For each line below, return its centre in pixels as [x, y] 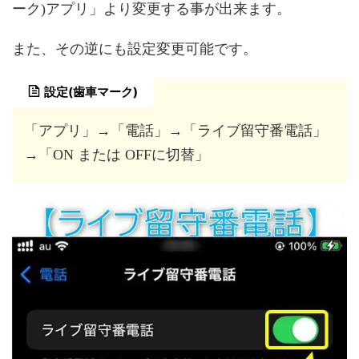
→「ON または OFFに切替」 [117, 155]
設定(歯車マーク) [91, 92]
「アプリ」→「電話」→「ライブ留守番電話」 [175, 131]
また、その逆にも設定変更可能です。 [135, 49]
